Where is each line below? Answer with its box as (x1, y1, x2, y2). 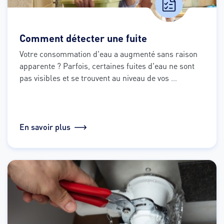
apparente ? (19, 60, 63, 71)
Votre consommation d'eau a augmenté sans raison (19, 48, 197, 59)
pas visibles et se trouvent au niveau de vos (19, 72, 169, 83)
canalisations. (19, 84, 71, 95)
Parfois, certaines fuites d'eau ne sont (63, 60, 194, 71)
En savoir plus (19, 122, 70, 132)
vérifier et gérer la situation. (19, 96, 117, 107)
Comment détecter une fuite (19, 31, 147, 45)
